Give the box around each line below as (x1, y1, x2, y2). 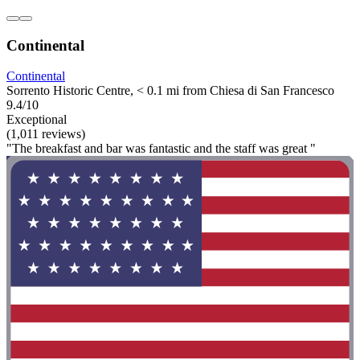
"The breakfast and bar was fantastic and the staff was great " (6, 141, 316, 156)
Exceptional (6, 112, 67, 127)
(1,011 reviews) (6, 127, 85, 141)
